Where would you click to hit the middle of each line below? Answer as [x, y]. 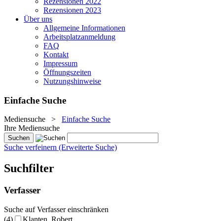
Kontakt [56, 55]
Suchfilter [29, 168]
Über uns [38, 19]
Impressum [60, 63]
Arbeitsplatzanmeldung [79, 37]
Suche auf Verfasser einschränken [56, 209]
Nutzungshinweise [72, 81]
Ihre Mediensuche [32, 128]
